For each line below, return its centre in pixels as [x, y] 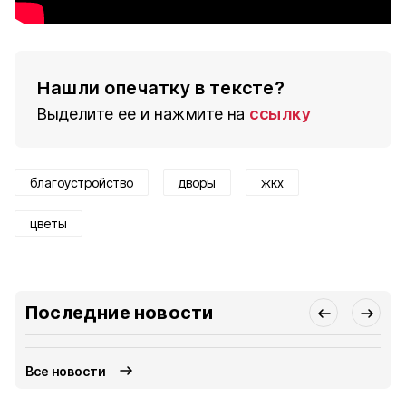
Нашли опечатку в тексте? [161, 88]
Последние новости [120, 313]
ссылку [280, 114]
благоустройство [82, 183]
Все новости [66, 371]
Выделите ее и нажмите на [141, 114]
